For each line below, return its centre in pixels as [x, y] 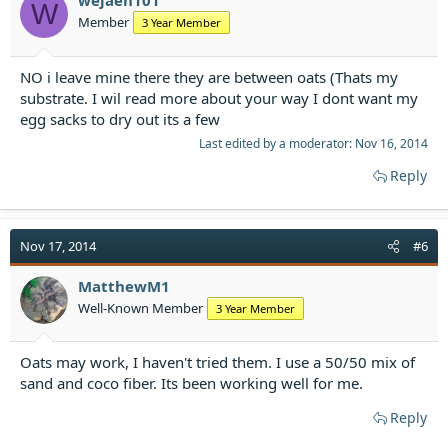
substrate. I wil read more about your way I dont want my [219, 97]
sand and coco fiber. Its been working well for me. [191, 383]
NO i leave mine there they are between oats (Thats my [209, 76]
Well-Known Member [140, 307]
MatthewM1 [124, 285]
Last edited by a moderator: [277, 143]
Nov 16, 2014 [391, 143]
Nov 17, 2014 [58, 245]
